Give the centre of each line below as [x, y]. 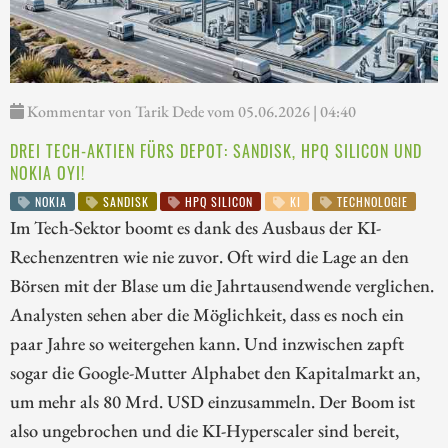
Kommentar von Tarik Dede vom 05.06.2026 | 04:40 [190, 112]
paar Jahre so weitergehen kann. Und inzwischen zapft [207, 343]
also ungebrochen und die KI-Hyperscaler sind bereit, [204, 430]
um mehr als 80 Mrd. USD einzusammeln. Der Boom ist [212, 401]
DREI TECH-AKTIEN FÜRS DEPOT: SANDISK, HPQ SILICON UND [216, 151]
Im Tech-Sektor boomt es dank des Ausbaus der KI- [195, 227]
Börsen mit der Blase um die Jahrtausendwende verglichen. [222, 285]
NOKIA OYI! [47, 173]
